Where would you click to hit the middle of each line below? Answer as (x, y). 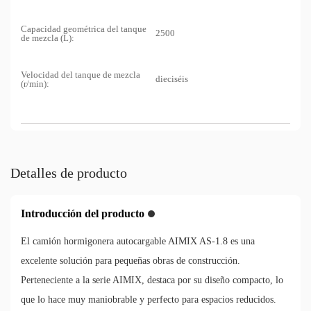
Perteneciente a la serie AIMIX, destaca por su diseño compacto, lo (152, 280)
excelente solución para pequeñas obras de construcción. (131, 261)
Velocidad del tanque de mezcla (81, 75)
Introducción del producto (83, 214)
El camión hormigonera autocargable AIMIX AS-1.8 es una (138, 242)
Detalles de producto (69, 173)
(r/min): (35, 84)
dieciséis (172, 79)
